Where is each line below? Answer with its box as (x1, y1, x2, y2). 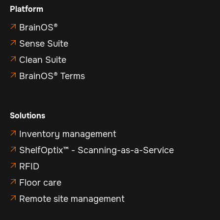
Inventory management (19, 129, 116, 140)
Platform (10, 4, 43, 15)
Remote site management (19, 193, 125, 205)
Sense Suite (19, 38, 68, 50)
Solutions (10, 110, 45, 121)
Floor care (19, 177, 61, 189)
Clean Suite (19, 55, 66, 66)
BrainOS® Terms (19, 71, 85, 82)
